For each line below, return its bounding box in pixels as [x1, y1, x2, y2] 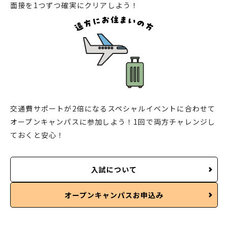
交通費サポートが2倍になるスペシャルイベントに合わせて [10, 103, 216, 114]
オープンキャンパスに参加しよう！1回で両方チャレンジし [10, 117, 216, 127]
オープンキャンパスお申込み [65, 189, 163, 200]
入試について [91, 164, 137, 175]
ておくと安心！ [10, 130, 65, 140]
